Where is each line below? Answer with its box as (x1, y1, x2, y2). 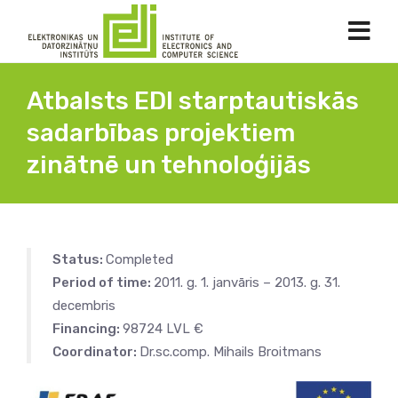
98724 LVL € (123, 321, 203, 337)
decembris (52, 298, 115, 314)
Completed (106, 251, 173, 267)
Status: (52, 251, 106, 267)
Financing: (52, 321, 123, 337)
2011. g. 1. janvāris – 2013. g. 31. (154, 275, 340, 291)
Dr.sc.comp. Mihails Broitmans (139, 344, 322, 360)
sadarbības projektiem (27, 118, 295, 147)
